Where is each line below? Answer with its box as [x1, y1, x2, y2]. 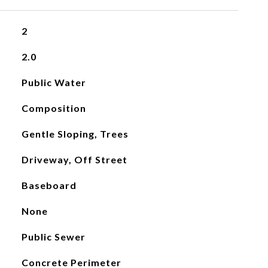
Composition [21, 102, 86, 114]
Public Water [21, 77, 86, 88]
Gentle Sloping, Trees [21, 128, 129, 139]
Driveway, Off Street [21, 154, 127, 165]
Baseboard [21, 179, 77, 191]
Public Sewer [21, 231, 86, 242]
